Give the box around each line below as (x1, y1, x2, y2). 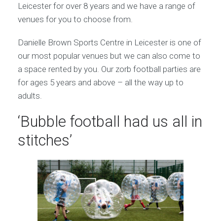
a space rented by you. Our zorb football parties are (17, 64, 201, 74)
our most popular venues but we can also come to (17, 51, 200, 61)
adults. (17, 91, 42, 101)
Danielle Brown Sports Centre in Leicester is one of (17, 37, 201, 47)
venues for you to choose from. (17, 14, 133, 24)
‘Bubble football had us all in (17, 112, 202, 131)
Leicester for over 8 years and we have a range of (17, 1, 195, 11)
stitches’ (17, 131, 72, 149)
